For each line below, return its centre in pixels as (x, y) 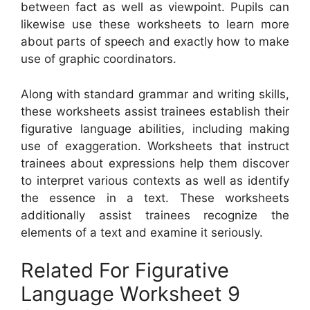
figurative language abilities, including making (155, 128)
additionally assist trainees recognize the (155, 215)
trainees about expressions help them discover (155, 163)
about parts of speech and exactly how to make (155, 42)
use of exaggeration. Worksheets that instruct (155, 146)
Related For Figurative (125, 271)
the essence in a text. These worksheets (155, 198)
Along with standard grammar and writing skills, (155, 94)
